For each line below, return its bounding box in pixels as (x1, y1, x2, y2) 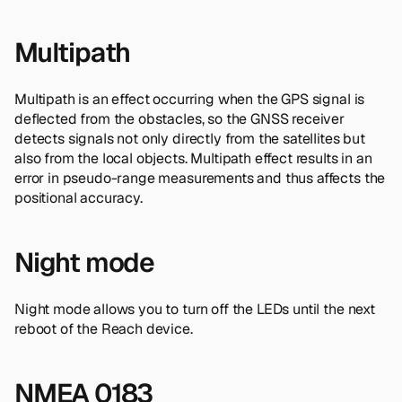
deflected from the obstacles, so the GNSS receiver (14, 109, 345, 128)
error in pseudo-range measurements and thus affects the (14, 168, 386, 188)
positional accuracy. (14, 188, 143, 207)
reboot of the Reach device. (14, 319, 193, 338)
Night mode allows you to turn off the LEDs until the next (14, 299, 375, 319)
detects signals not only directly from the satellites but (14, 128, 365, 148)
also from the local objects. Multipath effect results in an (14, 148, 372, 168)
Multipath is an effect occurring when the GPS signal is (14, 89, 365, 109)
